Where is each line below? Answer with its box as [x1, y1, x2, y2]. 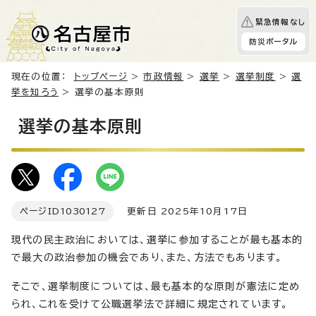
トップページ [73, 72, 128, 81]
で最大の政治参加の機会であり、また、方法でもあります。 [11, 253, 283, 262]
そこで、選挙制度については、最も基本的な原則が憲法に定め [11, 281, 300, 291]
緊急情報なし [255, 18, 305, 25]
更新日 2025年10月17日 [113, 207, 248, 216]
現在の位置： [11, 72, 74, 81]
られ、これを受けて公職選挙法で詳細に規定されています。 [11, 299, 288, 309]
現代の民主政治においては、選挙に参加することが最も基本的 [11, 235, 303, 245]
